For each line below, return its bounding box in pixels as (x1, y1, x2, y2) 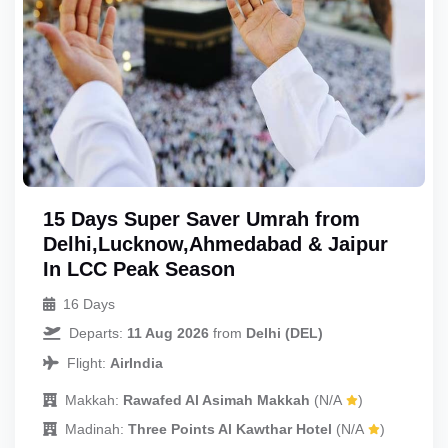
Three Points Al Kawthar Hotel (128, 421, 332, 438)
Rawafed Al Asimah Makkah (123, 392, 310, 409)
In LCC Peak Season (43, 258, 235, 281)
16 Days (63, 296, 115, 313)
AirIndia (110, 355, 163, 372)
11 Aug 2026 (127, 325, 209, 342)
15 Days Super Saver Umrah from (43, 208, 360, 231)
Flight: (67, 355, 110, 372)
